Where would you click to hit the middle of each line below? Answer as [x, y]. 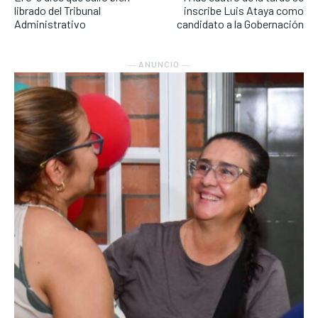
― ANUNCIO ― [159, 64]
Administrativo [50, 24]
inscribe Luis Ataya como [243, 11]
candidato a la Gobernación [240, 24]
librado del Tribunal [57, 11]
